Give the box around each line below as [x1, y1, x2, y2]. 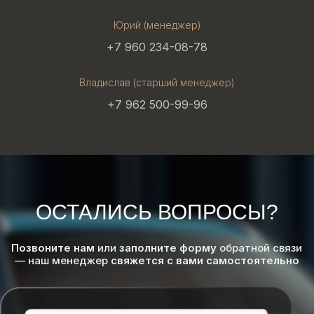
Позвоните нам [11, 240, 95, 254]
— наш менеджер [14, 253, 111, 267]
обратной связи [217, 240, 302, 254]
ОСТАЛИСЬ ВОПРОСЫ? [36, 200, 278, 224]
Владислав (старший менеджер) [79, 76, 235, 88]
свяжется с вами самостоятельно [110, 253, 299, 267]
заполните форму [119, 240, 217, 254]
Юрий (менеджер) [113, 18, 201, 31]
